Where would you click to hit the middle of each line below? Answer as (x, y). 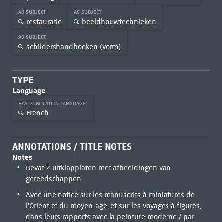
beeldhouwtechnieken (119, 22)
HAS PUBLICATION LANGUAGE (53, 103)
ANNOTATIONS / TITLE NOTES (72, 146)
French (37, 113)
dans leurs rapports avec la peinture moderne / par (110, 217)
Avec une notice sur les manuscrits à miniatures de (110, 195)
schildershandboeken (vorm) (73, 46)
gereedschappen (53, 179)
